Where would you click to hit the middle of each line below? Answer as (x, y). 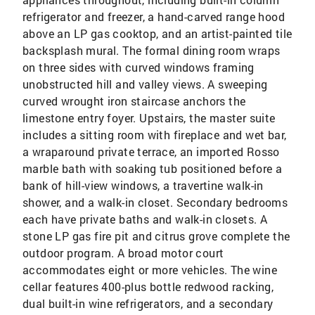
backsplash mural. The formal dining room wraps (152, 51)
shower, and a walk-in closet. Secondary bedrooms (155, 202)
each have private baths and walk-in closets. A (145, 219)
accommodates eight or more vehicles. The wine (150, 270)
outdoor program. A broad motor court (123, 253)
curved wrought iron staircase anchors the (134, 101)
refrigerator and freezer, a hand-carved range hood (154, 17)
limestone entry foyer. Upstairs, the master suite (149, 118)
